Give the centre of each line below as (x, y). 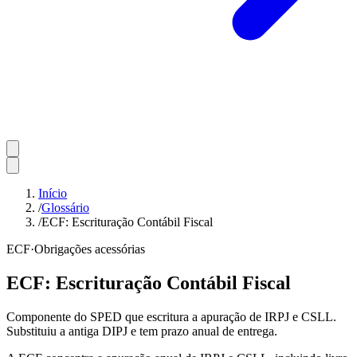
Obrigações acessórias (90, 249)
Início (53, 193)
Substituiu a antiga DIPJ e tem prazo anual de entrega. (142, 331)
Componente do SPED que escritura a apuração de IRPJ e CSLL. (171, 316)
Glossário (65, 208)
